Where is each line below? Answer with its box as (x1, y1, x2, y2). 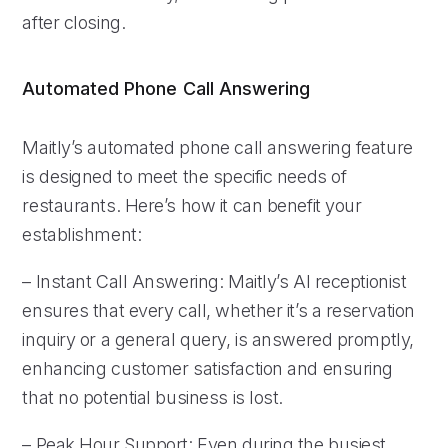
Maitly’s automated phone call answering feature (22, 136, 413, 158)
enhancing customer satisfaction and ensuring (22, 357, 394, 379)
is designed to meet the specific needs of (22, 165, 347, 187)
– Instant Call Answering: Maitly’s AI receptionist (22, 270, 407, 292)
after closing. (22, 11, 126, 33)
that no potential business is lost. (22, 386, 284, 408)
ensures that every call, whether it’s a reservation (22, 299, 415, 321)
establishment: (22, 223, 142, 245)
